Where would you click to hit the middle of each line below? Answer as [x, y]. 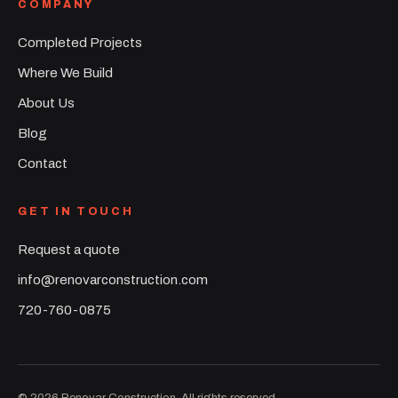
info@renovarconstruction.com [113, 280]
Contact [43, 164]
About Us [47, 103]
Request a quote [69, 250]
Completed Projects [80, 43]
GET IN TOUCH [76, 212]
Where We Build [66, 73]
